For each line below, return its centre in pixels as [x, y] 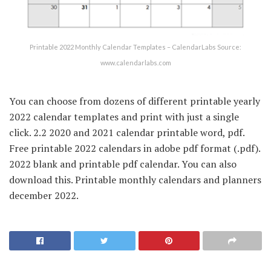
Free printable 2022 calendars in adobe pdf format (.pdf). [135, 148]
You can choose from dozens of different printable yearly [135, 101]
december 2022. [44, 195]
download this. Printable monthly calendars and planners [135, 179]
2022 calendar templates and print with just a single [124, 116]
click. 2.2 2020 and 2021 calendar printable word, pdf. [127, 132]
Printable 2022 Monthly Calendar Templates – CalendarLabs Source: [135, 47]
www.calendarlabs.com [135, 62]
